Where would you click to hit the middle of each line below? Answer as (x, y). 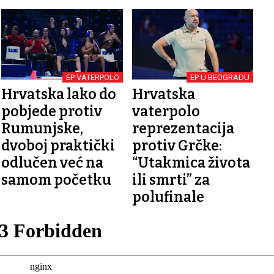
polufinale (168, 197)
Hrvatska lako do (59, 94)
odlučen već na (53, 162)
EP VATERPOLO (92, 77)
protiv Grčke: (177, 145)
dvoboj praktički (58, 145)
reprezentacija (183, 128)
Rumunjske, (43, 128)
